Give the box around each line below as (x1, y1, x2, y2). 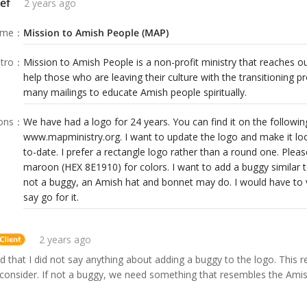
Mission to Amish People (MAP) (23, 26, 169, 40)
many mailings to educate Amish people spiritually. (23, 86, 247, 99)
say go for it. (23, 191, 79, 204)
